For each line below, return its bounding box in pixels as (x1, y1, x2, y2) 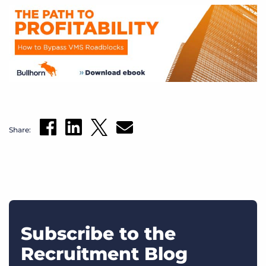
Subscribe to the (21, 222, 176, 245)
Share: (9, 125, 31, 134)
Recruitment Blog (21, 242, 188, 265)
